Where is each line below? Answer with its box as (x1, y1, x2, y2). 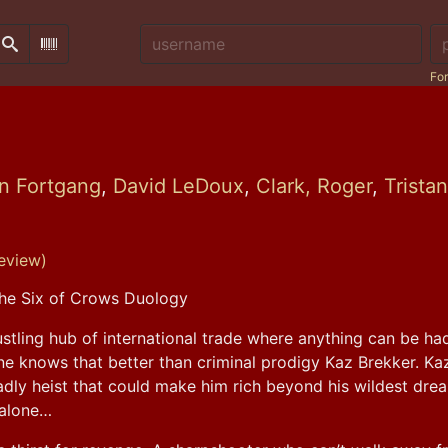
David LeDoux (113, 174, 244, 198)
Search (9, 43, 53, 60)
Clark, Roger (256, 174, 372, 198)
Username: (140, 26, 220, 46)
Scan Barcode (48, 43, 141, 60)
